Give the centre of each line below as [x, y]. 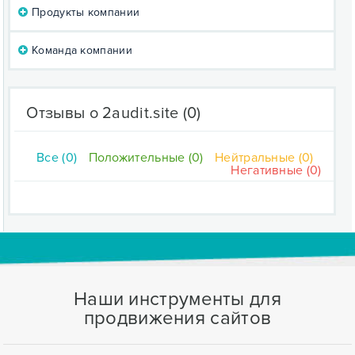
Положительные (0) [146, 158]
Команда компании [80, 50]
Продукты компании [84, 12]
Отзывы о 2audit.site [103, 113]
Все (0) [57, 158]
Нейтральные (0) [264, 158]
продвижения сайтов [177, 318]
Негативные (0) [276, 170]
